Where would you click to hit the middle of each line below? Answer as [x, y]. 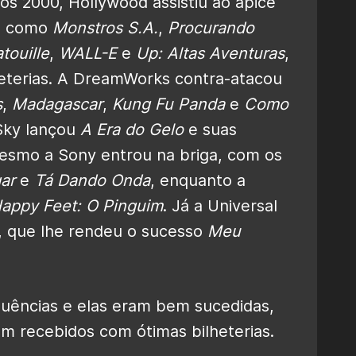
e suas [210, 129]
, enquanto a [198, 180]
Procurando [211, 27]
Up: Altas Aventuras [210, 53]
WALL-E [88, 53]
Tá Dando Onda [92, 180]
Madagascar [57, 104]
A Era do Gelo [132, 129]
